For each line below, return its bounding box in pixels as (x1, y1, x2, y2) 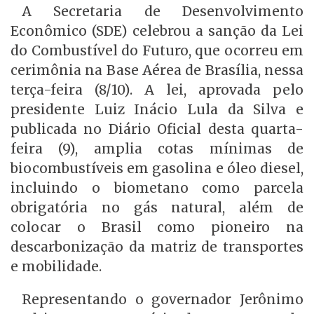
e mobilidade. (11, 257, 102, 275)
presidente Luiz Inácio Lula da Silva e (11, 100, 303, 118)
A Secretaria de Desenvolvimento (22, 2, 303, 20)
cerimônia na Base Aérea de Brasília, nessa (11, 61, 303, 78)
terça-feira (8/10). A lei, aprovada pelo (11, 81, 303, 98)
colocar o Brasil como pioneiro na (11, 218, 303, 235)
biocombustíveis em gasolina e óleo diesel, (11, 159, 303, 177)
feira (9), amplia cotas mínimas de (11, 139, 303, 157)
